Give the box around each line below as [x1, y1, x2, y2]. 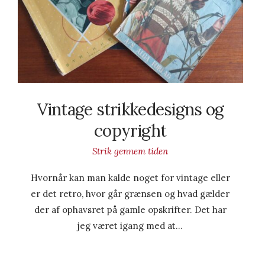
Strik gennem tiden [92, 146, 169, 157]
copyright [94, 119, 167, 141]
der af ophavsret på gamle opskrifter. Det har [34, 204, 227, 216]
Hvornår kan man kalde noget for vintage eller [30, 172, 230, 184]
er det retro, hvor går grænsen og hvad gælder [31, 188, 230, 200]
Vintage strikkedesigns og [37, 98, 224, 120]
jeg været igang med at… [77, 220, 183, 232]
